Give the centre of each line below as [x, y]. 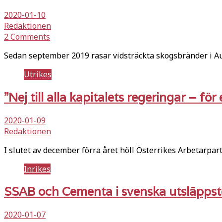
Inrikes [37, 169]
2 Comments [27, 36]
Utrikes [38, 74]
